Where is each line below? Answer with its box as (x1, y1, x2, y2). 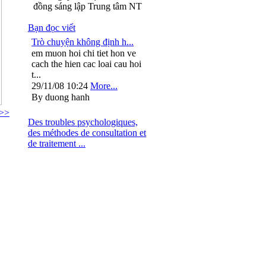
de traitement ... (28, 138, 85, 148)
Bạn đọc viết (28, 23, 75, 33)
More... (90, 81, 118, 91)
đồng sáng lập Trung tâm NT (33, 1, 142, 11)
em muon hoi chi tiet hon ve (31, 48, 136, 58)
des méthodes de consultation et (28, 128, 146, 138)
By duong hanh (31, 92, 90, 102)
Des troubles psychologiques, (28, 117, 138, 127)
